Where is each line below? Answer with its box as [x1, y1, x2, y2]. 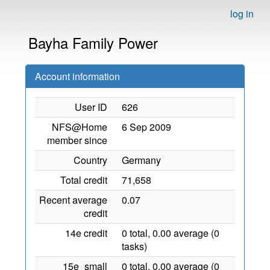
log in [230, 7, 254, 20]
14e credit [65, 226, 107, 240]
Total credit [60, 173, 107, 187]
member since [47, 133, 107, 147]
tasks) [122, 239, 147, 253]
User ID [75, 100, 107, 114]
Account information [35, 69, 120, 83]
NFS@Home [52, 120, 107, 134]
